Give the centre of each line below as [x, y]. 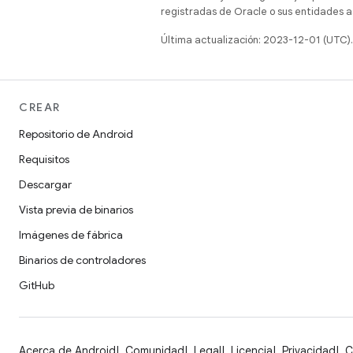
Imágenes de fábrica [71, 235]
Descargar [45, 184]
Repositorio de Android [76, 134]
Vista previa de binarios [76, 210]
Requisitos [44, 159]
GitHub [37, 285]
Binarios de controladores [82, 260]
